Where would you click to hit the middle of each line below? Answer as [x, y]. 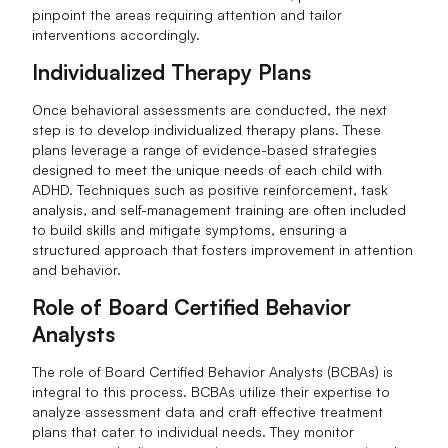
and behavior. [77, 270]
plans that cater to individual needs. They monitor [193, 432]
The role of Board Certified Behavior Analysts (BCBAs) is [213, 372]
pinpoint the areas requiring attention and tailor [187, 15]
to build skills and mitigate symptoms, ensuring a [190, 230]
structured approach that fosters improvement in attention [223, 250]
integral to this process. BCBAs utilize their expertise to [211, 392]
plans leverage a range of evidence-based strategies [205, 150]
